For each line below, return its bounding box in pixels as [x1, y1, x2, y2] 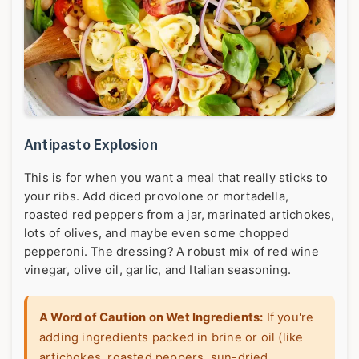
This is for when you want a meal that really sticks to [24, 171, 328, 186]
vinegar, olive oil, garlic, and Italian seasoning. [24, 263, 292, 278]
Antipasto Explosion [24, 135, 158, 155]
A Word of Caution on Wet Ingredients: [39, 310, 264, 325]
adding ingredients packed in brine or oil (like [39, 330, 304, 345]
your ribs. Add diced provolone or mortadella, [24, 189, 289, 204]
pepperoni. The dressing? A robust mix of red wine [24, 244, 319, 260]
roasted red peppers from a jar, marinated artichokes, [24, 208, 335, 223]
